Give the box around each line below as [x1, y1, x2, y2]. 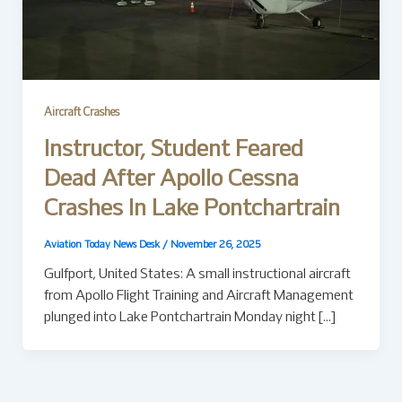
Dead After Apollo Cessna [43, 169, 299, 190]
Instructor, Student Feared [43, 139, 303, 161]
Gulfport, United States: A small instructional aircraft [43, 268, 351, 282]
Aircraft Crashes [43, 108, 119, 119]
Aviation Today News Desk [43, 240, 162, 250]
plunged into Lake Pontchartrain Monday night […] [43, 311, 336, 325]
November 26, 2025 [170, 240, 261, 250]
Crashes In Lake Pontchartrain [43, 198, 340, 220]
